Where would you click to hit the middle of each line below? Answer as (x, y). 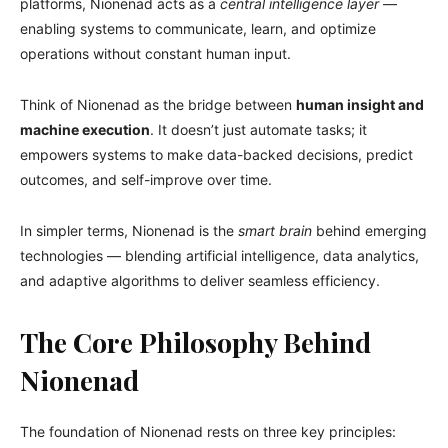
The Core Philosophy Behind (195, 341)
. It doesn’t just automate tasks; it (258, 129)
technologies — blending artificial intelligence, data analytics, (219, 255)
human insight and (360, 104)
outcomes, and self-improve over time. (146, 179)
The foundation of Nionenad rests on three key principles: (208, 431)
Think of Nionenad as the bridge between (158, 104)
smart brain (275, 230)
